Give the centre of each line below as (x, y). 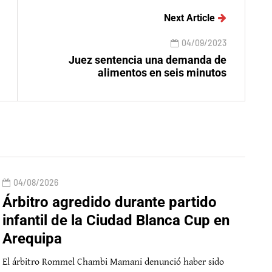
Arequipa (32, 239)
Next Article (189, 18)
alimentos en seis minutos (162, 73)
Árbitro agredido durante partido (110, 202)
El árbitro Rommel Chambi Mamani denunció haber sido (113, 262)
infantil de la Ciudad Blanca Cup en (116, 220)
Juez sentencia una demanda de (148, 60)
